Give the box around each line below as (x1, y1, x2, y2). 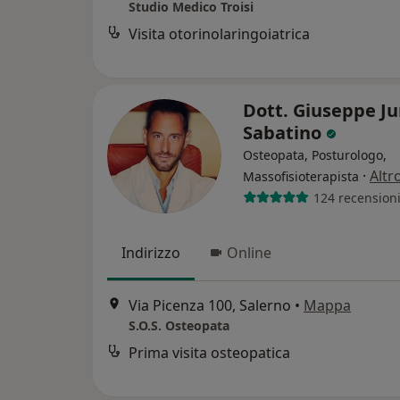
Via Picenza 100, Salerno (129, 296, 291, 316)
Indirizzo (121, 243, 180, 262)
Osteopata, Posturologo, (243, 146, 387, 163)
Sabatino (243, 121, 326, 145)
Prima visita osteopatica (129, 343, 290, 363)
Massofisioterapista (243, 168, 359, 185)
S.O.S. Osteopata (129, 317, 229, 335)
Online (227, 243, 271, 262)
